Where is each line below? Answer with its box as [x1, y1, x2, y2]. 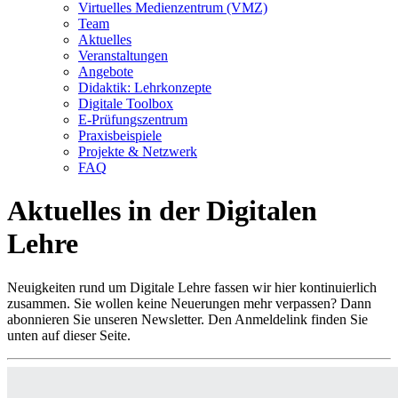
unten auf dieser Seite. [7, 327, 131, 343]
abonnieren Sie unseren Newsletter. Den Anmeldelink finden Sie [7, 311, 368, 327]
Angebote [78, 64, 133, 79]
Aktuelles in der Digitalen [7, 195, 317, 227]
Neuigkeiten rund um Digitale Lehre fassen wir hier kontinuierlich [7, 279, 377, 295]
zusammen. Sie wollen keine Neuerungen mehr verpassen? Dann [7, 295, 371, 311]
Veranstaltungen [78, 48, 168, 63]
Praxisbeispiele [78, 128, 162, 143]
